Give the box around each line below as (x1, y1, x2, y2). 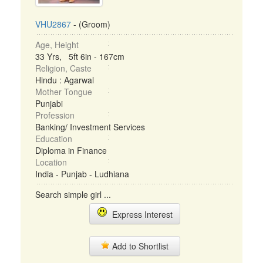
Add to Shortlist (110, 240, 168, 252)
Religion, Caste (35, 62, 92, 74)
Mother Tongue (35, 86, 92, 97)
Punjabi (35, 97, 63, 109)
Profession (35, 109, 75, 121)
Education (35, 133, 72, 144)
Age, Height (35, 39, 79, 50)
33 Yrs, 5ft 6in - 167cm (35, 50, 124, 62)
